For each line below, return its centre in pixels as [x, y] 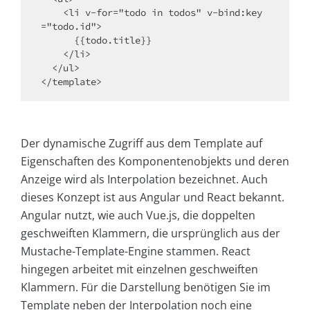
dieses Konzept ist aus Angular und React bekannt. [153, 198]
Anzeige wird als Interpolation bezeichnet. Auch [144, 180]
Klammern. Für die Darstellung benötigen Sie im [146, 288]
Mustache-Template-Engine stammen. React [136, 252]
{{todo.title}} [57, 40]
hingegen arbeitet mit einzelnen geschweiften [139, 270]
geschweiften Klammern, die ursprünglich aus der [151, 234]
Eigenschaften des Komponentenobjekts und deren [155, 162]
